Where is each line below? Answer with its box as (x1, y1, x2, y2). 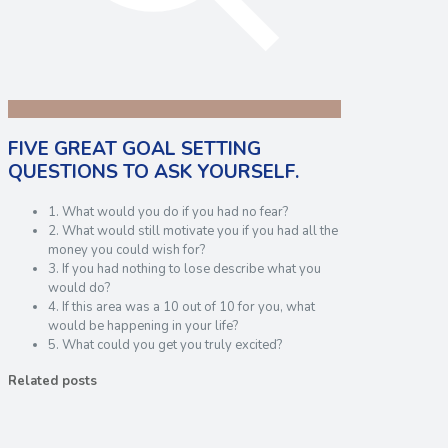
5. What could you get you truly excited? (48, 335, 282, 354)
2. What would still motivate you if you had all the (48, 221, 338, 240)
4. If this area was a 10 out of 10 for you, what (48, 297, 315, 316)
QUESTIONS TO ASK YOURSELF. (8, 158, 299, 185)
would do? (48, 278, 110, 297)
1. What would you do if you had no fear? (48, 202, 288, 221)
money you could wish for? (48, 240, 205, 259)
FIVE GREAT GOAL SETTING (8, 135, 261, 162)
